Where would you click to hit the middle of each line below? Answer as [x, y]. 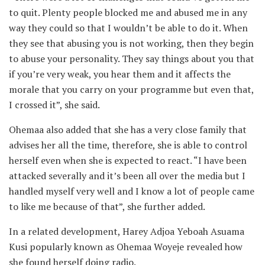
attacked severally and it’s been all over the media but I [127, 175]
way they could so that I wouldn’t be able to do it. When [128, 28]
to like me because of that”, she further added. [107, 206]
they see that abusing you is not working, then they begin [131, 43]
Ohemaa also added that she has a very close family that [128, 129]
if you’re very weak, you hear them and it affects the [120, 74]
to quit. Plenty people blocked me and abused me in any [128, 12]
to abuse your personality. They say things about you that [132, 58]
